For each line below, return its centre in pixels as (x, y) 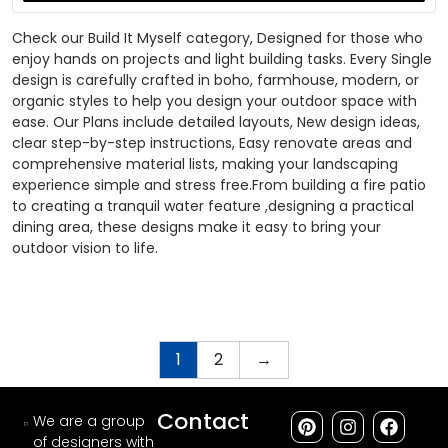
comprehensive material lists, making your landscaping (205, 164)
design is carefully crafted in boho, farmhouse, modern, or (215, 80)
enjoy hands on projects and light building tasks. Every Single (222, 59)
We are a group (89, 421)
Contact (203, 422)
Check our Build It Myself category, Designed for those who (217, 38)
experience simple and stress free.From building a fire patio (219, 185)
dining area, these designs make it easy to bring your (196, 227)
